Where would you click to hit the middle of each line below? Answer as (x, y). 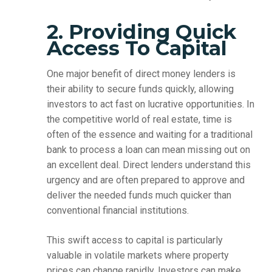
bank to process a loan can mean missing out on (148, 150)
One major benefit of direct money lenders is (141, 74)
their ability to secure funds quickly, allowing (140, 89)
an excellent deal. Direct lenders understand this (148, 165)
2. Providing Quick (141, 32)
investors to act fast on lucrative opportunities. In (150, 104)
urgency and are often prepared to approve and (145, 180)
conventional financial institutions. (117, 211)
